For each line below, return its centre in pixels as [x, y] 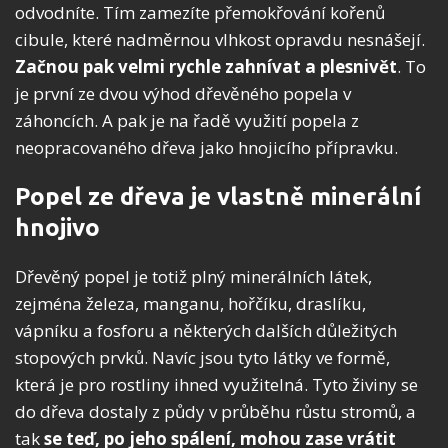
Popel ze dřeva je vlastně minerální [218, 197]
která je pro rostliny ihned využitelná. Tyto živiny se [216, 385]
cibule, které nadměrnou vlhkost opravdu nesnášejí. [220, 40]
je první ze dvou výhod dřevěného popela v [183, 94]
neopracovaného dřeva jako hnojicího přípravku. [206, 148]
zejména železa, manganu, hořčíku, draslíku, [190, 304]
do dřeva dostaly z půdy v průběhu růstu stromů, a [215, 412]
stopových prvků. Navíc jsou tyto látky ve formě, [202, 358]
